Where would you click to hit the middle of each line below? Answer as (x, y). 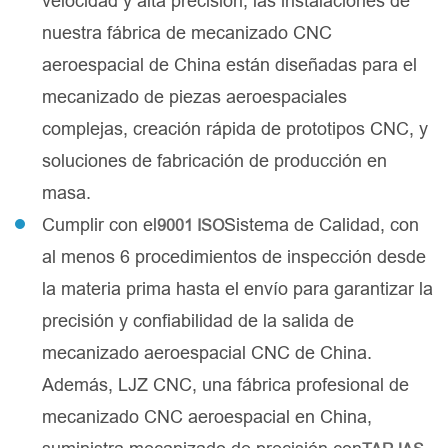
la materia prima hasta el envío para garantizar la (237, 289)
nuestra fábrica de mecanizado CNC (187, 33)
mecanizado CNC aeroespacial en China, (207, 417)
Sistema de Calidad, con (321, 225)
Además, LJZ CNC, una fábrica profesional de (225, 385)
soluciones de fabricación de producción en (214, 161)
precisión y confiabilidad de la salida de (198, 321)
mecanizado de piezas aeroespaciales (194, 97)
